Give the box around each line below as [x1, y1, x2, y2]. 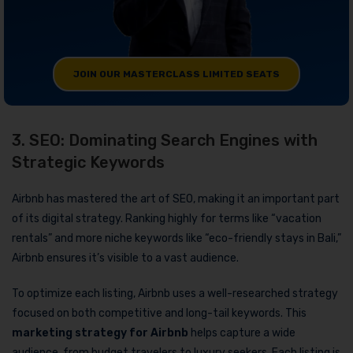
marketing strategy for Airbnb [12, 325, 188, 340]
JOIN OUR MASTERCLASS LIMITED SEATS [73, 68, 280, 80]
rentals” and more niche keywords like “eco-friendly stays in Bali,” [12, 231, 341, 245]
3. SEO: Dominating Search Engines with [12, 130, 318, 150]
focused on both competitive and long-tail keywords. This [12, 306, 307, 320]
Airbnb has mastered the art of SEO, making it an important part [12, 191, 340, 206]
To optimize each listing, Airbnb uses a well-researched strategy [12, 286, 338, 300]
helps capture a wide [188, 325, 295, 340]
